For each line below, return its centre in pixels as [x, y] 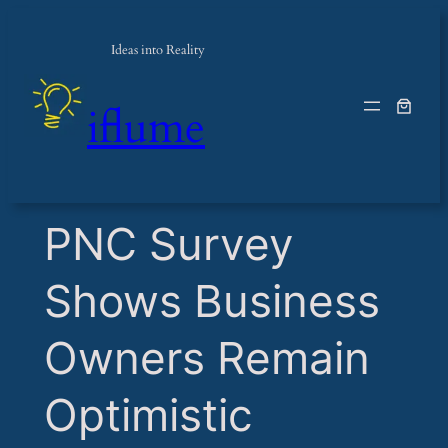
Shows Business [211, 301]
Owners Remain [206, 358]
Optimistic [148, 415]
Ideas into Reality [158, 49]
